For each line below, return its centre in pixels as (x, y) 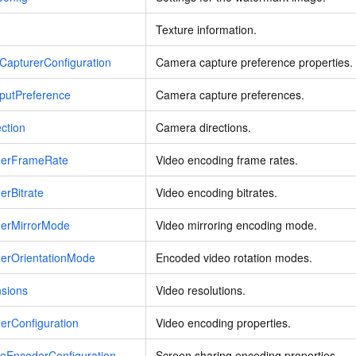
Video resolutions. (201, 290)
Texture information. (206, 30)
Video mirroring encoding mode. (236, 225)
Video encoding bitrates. (217, 193)
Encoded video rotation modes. (234, 258)
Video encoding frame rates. (227, 160)
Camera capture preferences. (230, 95)
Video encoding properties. (223, 323)
